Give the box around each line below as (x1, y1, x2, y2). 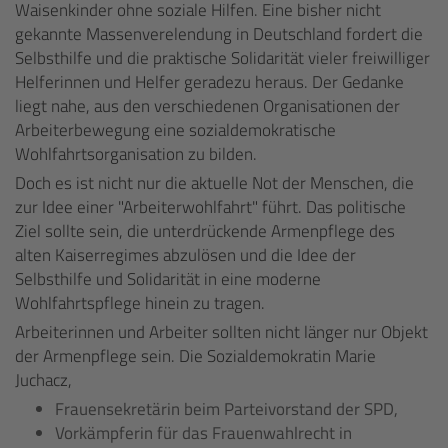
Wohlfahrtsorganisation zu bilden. (15, 141, 257, 167)
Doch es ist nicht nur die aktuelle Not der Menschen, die (15, 170, 414, 196)
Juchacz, (15, 367, 72, 393)
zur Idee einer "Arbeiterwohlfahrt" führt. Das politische (15, 194, 406, 220)
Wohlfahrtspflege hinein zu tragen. (15, 290, 265, 316)
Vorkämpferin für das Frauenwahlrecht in (55, 420, 352, 446)
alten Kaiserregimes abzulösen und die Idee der (15, 242, 356, 268)
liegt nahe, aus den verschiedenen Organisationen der (15, 93, 400, 119)
